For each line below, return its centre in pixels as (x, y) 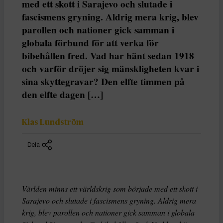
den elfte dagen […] (62, 94)
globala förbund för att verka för (90, 43)
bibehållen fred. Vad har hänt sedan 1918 (108, 56)
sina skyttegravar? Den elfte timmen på (103, 81)
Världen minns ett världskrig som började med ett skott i (110, 189)
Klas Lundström (53, 123)
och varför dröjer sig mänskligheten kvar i (111, 68)
